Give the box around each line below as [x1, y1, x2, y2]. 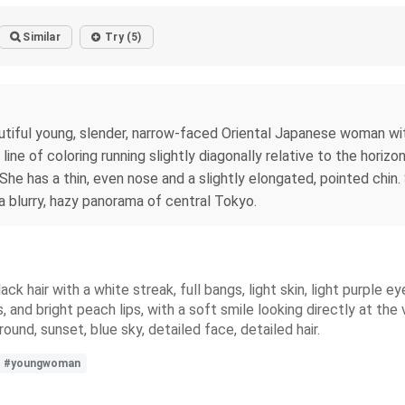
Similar [23, 31, 61, 43]
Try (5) [105, 31, 142, 43]
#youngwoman [4, 357, 80, 370]
